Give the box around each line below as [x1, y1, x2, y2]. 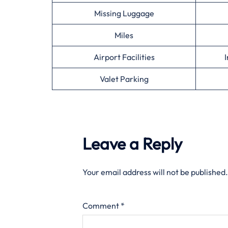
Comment [82, 201, 121, 211]
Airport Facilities [93, 52, 155, 62]
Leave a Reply [82, 133, 182, 154]
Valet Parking [99, 74, 149, 84]
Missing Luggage [94, 8, 154, 18]
